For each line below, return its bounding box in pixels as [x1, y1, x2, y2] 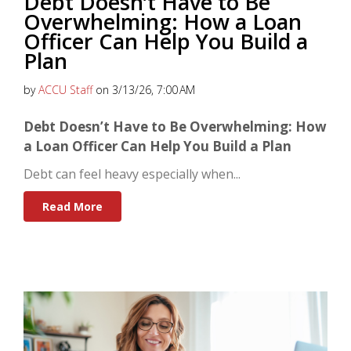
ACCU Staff [38, 82, 92, 98]
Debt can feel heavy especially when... [24, 165, 241, 183]
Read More [42, 199, 103, 215]
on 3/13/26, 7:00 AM [92, 82, 195, 98]
